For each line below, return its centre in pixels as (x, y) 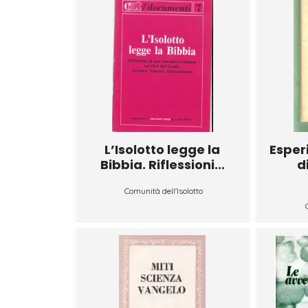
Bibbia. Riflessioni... (162, 164)
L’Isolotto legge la (163, 149)
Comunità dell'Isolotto (164, 190)
